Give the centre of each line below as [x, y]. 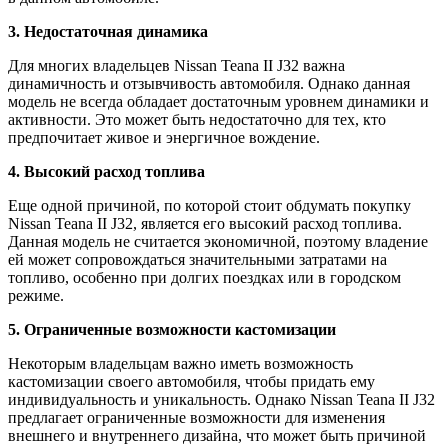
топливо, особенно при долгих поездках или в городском [204, 278]
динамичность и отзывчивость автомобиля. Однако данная [209, 84]
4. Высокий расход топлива [106, 172]
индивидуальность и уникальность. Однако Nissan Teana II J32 [221, 400]
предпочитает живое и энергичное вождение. [164, 138]
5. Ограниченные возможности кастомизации [172, 330]
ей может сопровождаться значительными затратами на [197, 260]
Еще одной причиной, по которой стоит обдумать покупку [209, 206]
